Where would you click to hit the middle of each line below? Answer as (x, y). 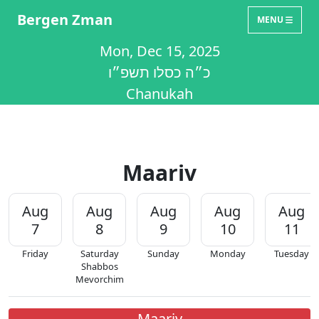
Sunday (163, 253)
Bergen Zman (65, 20)
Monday (228, 253)
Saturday (99, 253)
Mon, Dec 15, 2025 (159, 51)
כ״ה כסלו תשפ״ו (159, 72)
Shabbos (99, 266)
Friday (35, 253)
